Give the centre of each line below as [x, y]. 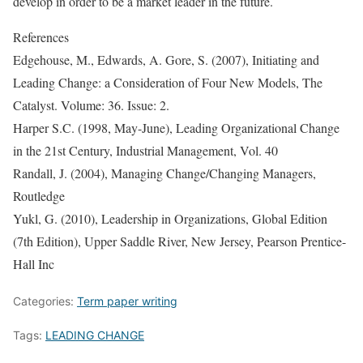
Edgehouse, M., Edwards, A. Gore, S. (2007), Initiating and [166, 60]
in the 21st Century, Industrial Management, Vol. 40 [145, 150]
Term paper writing [127, 301]
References [41, 37]
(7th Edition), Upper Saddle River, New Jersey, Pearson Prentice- [179, 241]
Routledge [39, 196]
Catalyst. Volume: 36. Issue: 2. [91, 105]
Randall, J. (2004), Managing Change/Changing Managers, [164, 173]
